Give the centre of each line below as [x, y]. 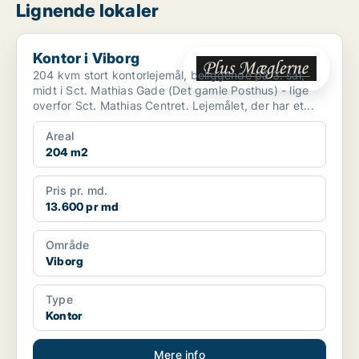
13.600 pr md [83, 207]
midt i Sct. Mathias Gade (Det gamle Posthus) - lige [171, 91]
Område [68, 245]
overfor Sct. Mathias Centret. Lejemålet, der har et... [253, 106]
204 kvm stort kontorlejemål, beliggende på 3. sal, [169, 75]
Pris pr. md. [77, 191]
